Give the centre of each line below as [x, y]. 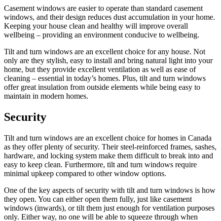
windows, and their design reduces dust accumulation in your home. [110, 17]
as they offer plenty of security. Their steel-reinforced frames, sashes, [110, 147]
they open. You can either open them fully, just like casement [98, 199]
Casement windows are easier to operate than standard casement [103, 8]
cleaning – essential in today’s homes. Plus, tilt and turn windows [105, 78]
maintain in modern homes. [46, 96]
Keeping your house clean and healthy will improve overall [96, 26]
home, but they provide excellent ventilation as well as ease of [100, 70]
